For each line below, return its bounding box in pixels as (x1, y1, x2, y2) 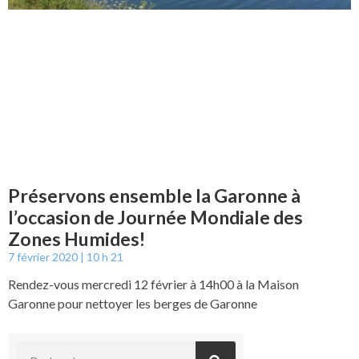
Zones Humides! (8, 227, 145, 250)
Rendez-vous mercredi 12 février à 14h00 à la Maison (8, 276, 299, 292)
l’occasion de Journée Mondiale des (8, 205, 303, 228)
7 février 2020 (8, 249, 80, 264)
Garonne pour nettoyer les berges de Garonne (8, 295, 257, 311)
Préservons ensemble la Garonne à (8, 184, 301, 207)
